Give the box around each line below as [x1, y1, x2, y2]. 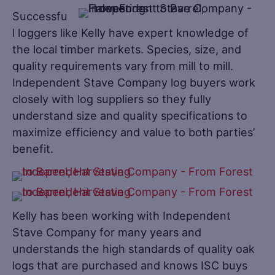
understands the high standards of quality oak [12, 241, 255, 255]
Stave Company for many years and [12, 225, 201, 239]
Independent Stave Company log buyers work [12, 75, 255, 89]
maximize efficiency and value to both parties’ [12, 125, 255, 139]
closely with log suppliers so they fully [12, 91, 211, 106]
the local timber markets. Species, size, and [12, 42, 241, 56]
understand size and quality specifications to [12, 108, 247, 122]
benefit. [12, 141, 53, 155]
